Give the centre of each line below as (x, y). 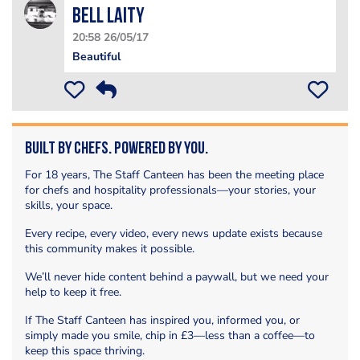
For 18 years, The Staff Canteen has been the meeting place (174, 174)
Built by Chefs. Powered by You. (117, 149)
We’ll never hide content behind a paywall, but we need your (177, 276)
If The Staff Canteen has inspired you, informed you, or (162, 320)
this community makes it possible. (110, 248)
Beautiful (96, 56)
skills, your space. (69, 205)
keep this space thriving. (85, 350)
